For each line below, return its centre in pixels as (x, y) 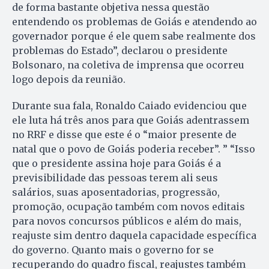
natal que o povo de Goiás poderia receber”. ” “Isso (134, 149)
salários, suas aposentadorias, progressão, (116, 192)
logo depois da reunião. (69, 79)
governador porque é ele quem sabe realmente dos (134, 36)
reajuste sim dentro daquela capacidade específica (134, 235)
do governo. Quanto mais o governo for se (113, 249)
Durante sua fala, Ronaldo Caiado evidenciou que (129, 105)
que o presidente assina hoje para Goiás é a (116, 163)
